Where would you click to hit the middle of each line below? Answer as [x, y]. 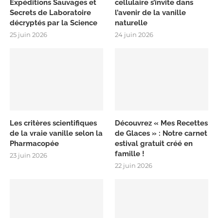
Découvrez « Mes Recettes [162, 123]
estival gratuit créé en [154, 143]
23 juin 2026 [28, 155]
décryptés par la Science [54, 23]
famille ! [130, 154]
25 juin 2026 [28, 35]
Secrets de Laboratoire [50, 13]
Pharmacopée [34, 143]
